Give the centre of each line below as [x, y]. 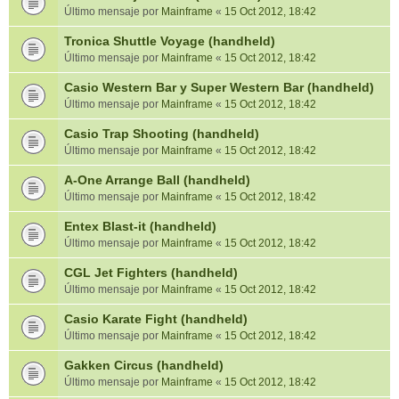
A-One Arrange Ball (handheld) [157, 180]
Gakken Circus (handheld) [144, 365]
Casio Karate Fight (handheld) [156, 319]
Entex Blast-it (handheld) [140, 226]
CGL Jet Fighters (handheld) [151, 273]
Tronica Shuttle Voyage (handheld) [170, 41]
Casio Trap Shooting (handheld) [162, 134]
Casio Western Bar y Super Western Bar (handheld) [219, 87]
